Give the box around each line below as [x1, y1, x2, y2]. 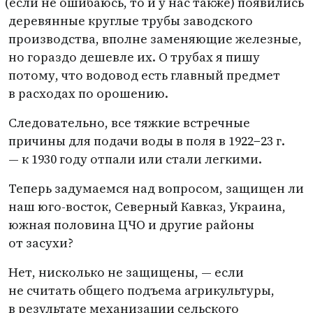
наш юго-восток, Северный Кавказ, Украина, [8, 198, 286, 215]
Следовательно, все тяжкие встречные [8, 114, 250, 131]
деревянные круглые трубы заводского [8, 12, 253, 29]
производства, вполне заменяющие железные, [8, 30, 302, 48]
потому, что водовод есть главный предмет [8, 66, 280, 84]
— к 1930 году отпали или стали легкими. [8, 150, 262, 168]
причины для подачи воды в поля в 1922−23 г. [8, 132, 285, 150]
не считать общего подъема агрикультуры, [8, 282, 275, 299]
